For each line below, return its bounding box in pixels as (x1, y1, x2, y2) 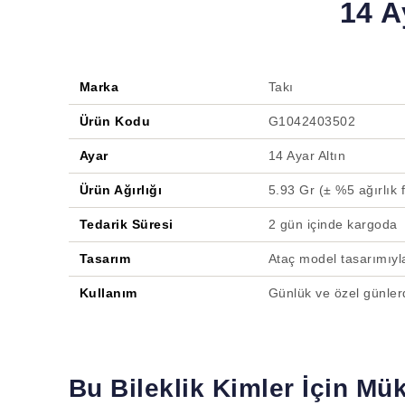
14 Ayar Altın (268, 147, 346, 163)
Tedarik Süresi (79, 216, 174, 231)
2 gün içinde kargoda (268, 216, 398, 231)
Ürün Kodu (79, 113, 151, 128)
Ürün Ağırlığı (79, 182, 163, 197)
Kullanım (79, 285, 137, 300)
